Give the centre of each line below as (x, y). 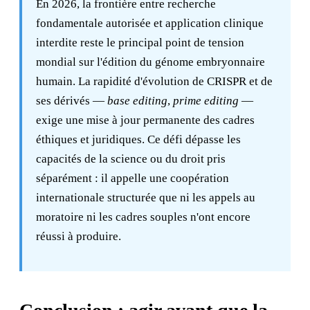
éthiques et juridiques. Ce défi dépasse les (138, 139)
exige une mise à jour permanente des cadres (145, 120)
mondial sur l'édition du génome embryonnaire (151, 62)
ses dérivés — (72, 101)
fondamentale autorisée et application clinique (150, 23)
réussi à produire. (79, 236)
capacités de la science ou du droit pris (131, 159)
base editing (137, 101)
